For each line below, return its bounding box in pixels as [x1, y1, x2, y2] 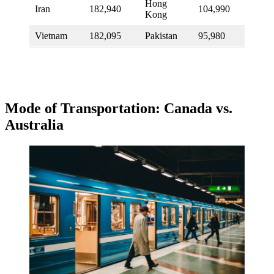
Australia [5, 117, 64, 133]
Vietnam [35, 31, 67, 42]
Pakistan [145, 31, 177, 42]
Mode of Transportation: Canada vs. [5, 100, 232, 117]
